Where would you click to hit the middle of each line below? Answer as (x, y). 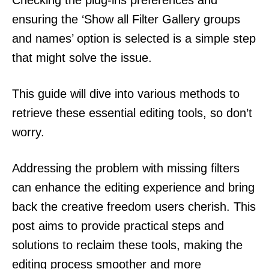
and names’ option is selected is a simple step (134, 38)
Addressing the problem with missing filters (126, 168)
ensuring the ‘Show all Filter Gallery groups (126, 19)
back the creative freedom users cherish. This (134, 206)
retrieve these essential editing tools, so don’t (132, 113)
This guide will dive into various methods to (126, 93)
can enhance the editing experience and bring (133, 187)
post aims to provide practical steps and (118, 225)
